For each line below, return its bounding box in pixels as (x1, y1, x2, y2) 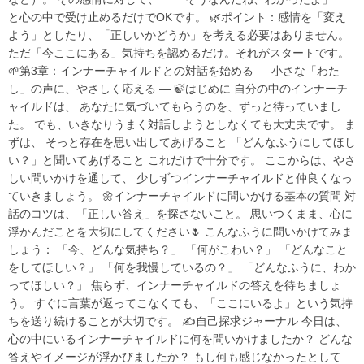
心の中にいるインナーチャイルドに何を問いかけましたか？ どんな (8, 331, 353, 345)
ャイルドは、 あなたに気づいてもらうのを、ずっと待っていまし (8, 99, 341, 113)
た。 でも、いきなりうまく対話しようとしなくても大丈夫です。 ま (8, 117, 356, 131)
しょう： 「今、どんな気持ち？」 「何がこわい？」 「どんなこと (8, 242, 348, 256)
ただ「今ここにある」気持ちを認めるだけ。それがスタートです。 (8, 45, 349, 59)
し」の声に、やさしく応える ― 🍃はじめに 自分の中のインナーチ (8, 81, 348, 95)
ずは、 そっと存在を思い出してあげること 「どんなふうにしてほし (8, 135, 356, 149)
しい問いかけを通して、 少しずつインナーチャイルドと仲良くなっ (8, 171, 353, 184)
